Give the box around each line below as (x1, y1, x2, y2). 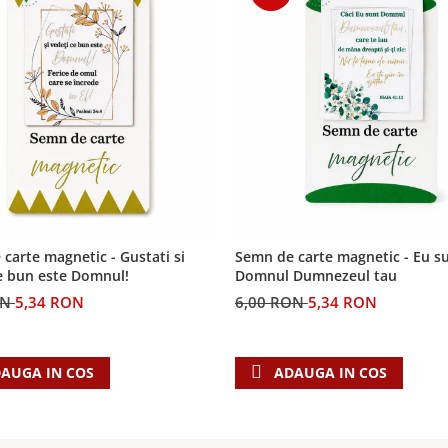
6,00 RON (235, 292, 308, 312)
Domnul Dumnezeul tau (235, 266, 397, 285)
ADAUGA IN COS (274, 363, 387, 382)
